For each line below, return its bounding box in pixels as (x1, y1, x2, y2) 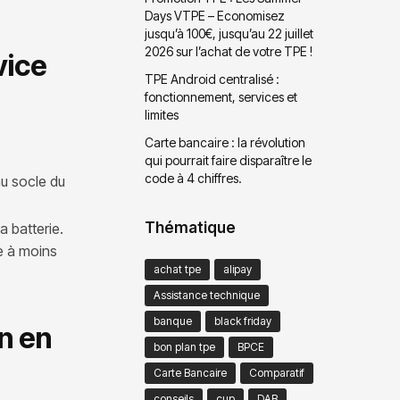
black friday (214, 314, 272, 329)
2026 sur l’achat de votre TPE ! (145, 43, 313, 59)
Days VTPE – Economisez (145, 7, 286, 23)
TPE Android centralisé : (145, 71, 280, 87)
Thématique (145, 219, 237, 237)
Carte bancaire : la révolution (145, 135, 306, 151)
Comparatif (249, 366, 305, 380)
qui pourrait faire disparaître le (145, 153, 312, 169)
